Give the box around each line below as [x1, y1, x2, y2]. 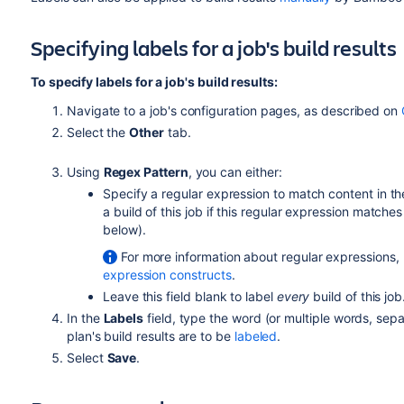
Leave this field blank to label [102, 289, 277, 304]
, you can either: [188, 164, 282, 179]
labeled [234, 328, 278, 344]
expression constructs [102, 267, 232, 282]
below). [102, 222, 146, 237]
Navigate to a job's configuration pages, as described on [66, 103, 401, 118]
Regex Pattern [103, 164, 188, 179]
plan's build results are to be [66, 328, 234, 344]
